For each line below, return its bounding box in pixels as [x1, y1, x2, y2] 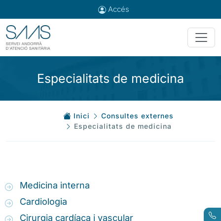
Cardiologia [20, 196, 67, 207]
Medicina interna [20, 180, 90, 190]
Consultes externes [101, 111, 174, 120]
